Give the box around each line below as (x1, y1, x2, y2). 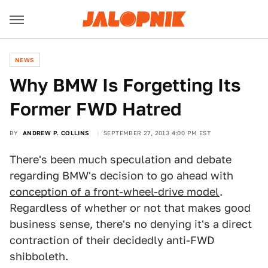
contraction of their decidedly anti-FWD (10, 234, 215, 246)
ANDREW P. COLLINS (22, 129, 90, 136)
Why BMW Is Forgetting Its (10, 74, 240, 96)
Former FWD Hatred (10, 98, 181, 120)
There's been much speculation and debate (10, 153, 232, 166)
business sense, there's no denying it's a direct (10, 218, 252, 230)
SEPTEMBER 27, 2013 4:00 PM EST (103, 129, 211, 136)
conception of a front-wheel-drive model (10, 185, 220, 198)
